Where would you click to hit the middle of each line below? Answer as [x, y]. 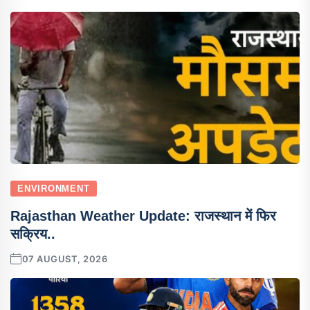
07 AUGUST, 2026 [65, 258]
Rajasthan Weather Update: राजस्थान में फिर [143, 216]
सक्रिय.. [33, 234]
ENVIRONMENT [54, 188]
